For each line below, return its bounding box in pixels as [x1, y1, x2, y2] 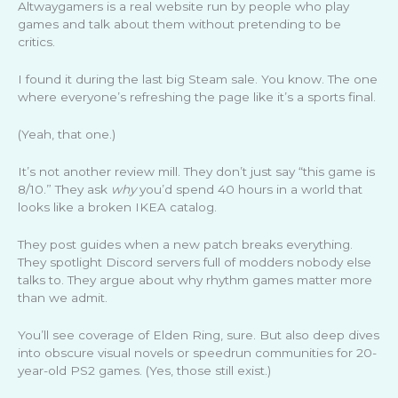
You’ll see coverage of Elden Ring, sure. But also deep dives [18, 327, 379, 342]
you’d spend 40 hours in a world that [136, 182, 362, 197]
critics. [18, 35, 55, 50]
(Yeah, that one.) [18, 127, 115, 142]
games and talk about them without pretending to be [18, 17, 341, 32]
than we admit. [18, 290, 107, 305]
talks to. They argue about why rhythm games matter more [18, 272, 372, 287]
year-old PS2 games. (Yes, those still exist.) [18, 362, 271, 378]
